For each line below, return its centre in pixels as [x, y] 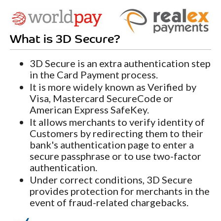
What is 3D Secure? [65, 40]
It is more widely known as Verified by [113, 87]
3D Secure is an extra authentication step [120, 63]
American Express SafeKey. [89, 110]
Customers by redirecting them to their [116, 133]
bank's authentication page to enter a [112, 145]
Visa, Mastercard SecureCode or [101, 98]
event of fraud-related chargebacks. [109, 203]
